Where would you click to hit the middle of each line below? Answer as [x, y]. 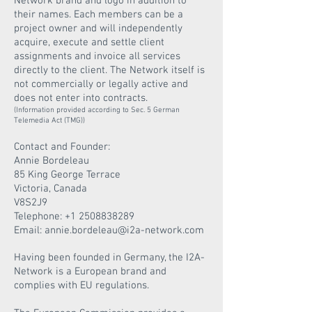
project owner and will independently [98, 29]
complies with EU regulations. [81, 286]
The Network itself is [157, 70]
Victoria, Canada [50, 189]
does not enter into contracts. [81, 98]
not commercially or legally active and [101, 84]
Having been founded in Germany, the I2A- [109, 258]
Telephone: [39, 217]
